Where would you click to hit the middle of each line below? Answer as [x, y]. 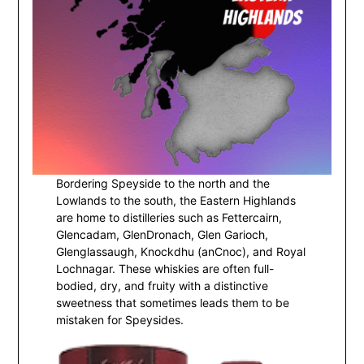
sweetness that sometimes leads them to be [173, 303]
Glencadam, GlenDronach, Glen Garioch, [162, 235]
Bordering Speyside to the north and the [163, 184]
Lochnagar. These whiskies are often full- [165, 269]
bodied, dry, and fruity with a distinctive [162, 286]
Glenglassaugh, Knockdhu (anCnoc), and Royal [181, 252]
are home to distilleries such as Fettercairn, [169, 218]
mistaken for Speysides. [120, 320]
